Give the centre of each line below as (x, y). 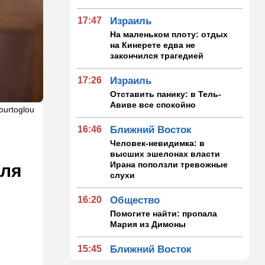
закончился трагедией (157, 55)
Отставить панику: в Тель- (166, 94)
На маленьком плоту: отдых (169, 34)
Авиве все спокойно (153, 104)
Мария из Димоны (148, 224)
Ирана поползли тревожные (169, 164)
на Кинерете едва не (153, 45)
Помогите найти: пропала (164, 213)
